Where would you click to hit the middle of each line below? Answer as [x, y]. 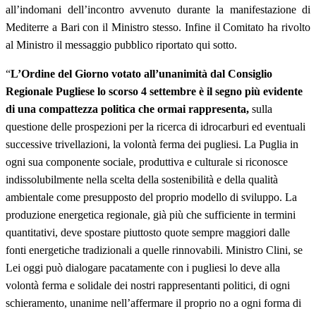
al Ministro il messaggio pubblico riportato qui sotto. [121, 44]
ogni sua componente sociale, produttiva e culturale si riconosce [147, 162]
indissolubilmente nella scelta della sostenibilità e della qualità [142, 179]
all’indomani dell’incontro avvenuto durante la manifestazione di [158, 9]
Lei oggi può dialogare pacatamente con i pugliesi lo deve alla [143, 267]
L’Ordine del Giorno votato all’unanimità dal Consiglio [141, 73]
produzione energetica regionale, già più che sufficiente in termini [151, 214]
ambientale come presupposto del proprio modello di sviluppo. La [151, 197]
